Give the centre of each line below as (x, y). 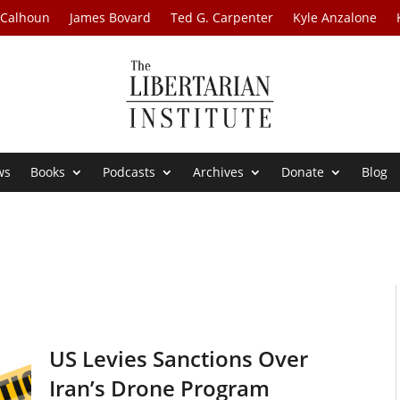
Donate (303, 172)
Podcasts (129, 172)
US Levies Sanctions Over (178, 359)
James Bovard (111, 17)
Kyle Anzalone (335, 17)
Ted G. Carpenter (222, 17)
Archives (219, 172)
